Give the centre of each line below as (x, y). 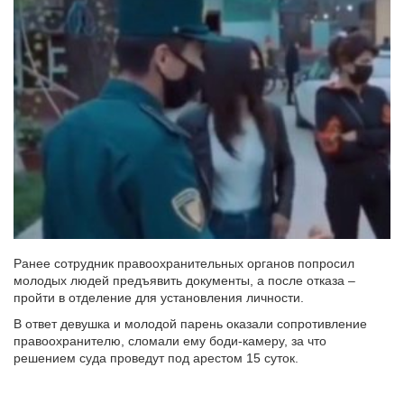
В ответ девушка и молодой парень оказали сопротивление (190, 324)
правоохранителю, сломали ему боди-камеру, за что (170, 341)
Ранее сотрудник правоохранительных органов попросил (184, 264)
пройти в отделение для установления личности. (159, 298)
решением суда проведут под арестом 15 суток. (156, 358)
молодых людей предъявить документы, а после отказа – (184, 281)
